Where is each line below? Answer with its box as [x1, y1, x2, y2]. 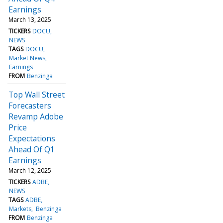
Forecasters [8, 100, 51, 111]
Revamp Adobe [8, 111, 63, 122]
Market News [9, 53, 46, 62]
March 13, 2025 [8, 15, 51, 24]
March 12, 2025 [8, 166, 51, 175]
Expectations [8, 132, 55, 144]
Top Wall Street [8, 89, 65, 100]
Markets [9, 204, 32, 213]
